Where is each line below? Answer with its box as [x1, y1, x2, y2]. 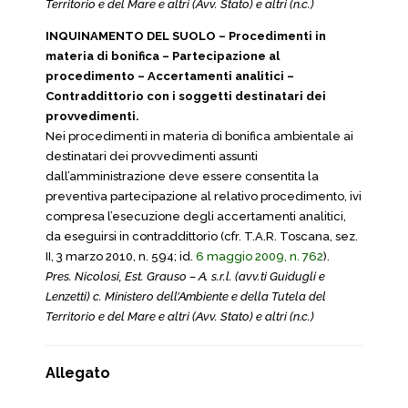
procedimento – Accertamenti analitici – [46, 69, 294, 83]
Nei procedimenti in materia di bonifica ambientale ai [46, 129, 353, 143]
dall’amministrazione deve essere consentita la [46, 169, 319, 183]
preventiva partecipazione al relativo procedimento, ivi [46, 189, 362, 203]
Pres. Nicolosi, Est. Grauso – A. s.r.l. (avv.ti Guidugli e [46, 270, 325, 283]
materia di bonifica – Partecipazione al [46, 49, 280, 63]
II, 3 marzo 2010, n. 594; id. [46, 250, 196, 263]
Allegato [46, 364, 110, 382]
